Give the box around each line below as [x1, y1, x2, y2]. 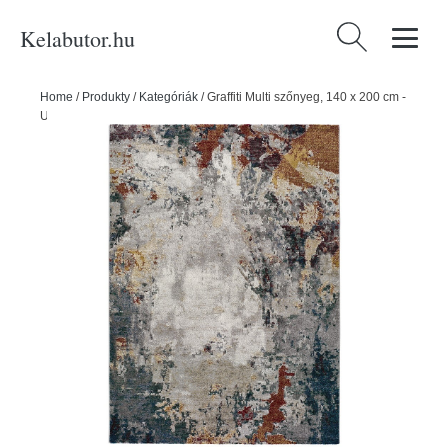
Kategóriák [139, 90, 198, 104]
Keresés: [332, 25, 395, 43]
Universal [40, 109, 92, 123]
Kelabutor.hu [20, 23, 135, 53]
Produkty [82, 90, 130, 104]
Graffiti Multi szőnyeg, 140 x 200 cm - [207, 90, 406, 104]
